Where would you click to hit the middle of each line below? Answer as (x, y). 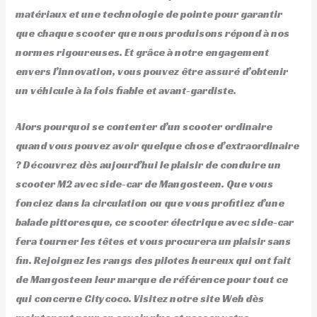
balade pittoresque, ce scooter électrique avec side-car (155, 222)
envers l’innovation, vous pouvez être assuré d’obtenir (152, 72)
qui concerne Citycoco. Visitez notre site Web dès (140, 298)
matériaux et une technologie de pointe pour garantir (149, 15)
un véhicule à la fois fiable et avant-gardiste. (126, 91)
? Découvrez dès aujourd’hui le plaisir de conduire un (149, 165)
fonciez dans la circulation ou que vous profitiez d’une (150, 203)
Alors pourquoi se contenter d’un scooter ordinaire (144, 126)
